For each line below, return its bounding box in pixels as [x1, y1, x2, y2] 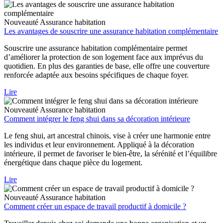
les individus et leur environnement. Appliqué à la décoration [4, 140, 194, 149]
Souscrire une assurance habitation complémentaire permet [4, 44, 187, 53]
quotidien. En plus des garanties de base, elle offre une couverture [4, 62, 210, 71]
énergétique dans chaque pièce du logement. [4, 158, 142, 167]
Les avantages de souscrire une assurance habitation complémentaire [4, 27, 218, 36]
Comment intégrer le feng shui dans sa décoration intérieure [4, 114, 190, 123]
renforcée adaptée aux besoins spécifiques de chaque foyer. [4, 71, 189, 80]
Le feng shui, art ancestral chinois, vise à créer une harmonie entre [4, 131, 211, 140]
